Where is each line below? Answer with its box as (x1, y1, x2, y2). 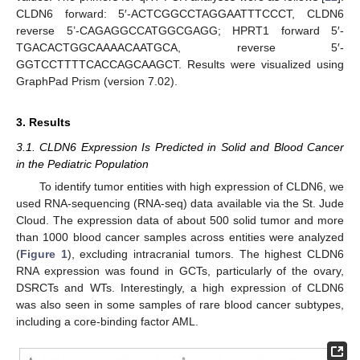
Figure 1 (20, 247, 67, 261)
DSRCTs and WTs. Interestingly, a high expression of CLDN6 (16, 281, 344, 295)
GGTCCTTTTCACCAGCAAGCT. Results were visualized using (16, 57, 344, 71)
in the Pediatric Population (16, 157, 149, 170)
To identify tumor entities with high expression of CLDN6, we (39, 180, 344, 194)
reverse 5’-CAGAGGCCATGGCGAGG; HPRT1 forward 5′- (16, 23, 344, 37)
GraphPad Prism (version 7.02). (16, 74, 178, 88)
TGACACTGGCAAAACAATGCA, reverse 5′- (16, 40, 344, 54)
